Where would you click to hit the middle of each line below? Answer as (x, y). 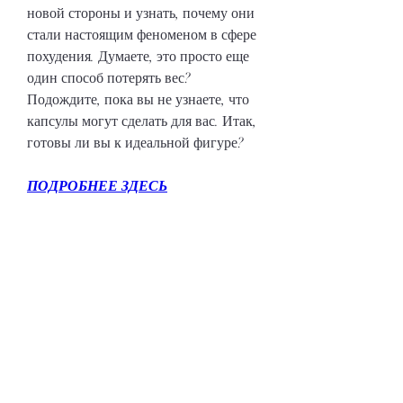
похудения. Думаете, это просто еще (138, 56)
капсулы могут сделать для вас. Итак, (142, 121)
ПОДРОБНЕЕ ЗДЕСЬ (97, 186)
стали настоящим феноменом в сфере (142, 35)
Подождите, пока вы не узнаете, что (138, 99)
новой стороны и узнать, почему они (141, 13)
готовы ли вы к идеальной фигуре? (135, 143)
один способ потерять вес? (109, 78)
